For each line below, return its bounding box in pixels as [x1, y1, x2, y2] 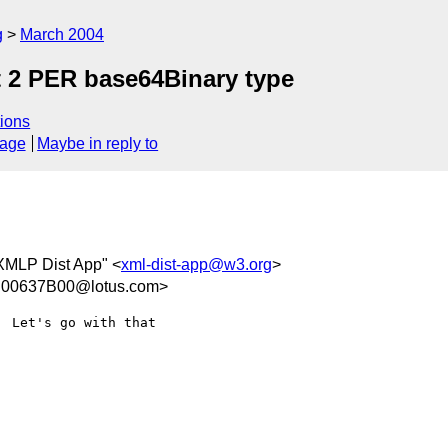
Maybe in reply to [37, 135, 159, 153]
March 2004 [20, 26, 104, 43]
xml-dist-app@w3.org [121, 255, 272, 273]
